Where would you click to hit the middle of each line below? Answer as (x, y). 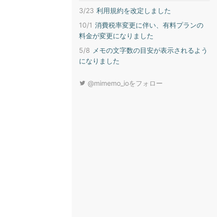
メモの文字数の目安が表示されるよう (150, 50)
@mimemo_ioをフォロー (124, 83)
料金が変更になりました (116, 36)
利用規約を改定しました (134, 10)
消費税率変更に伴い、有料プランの (149, 25)
